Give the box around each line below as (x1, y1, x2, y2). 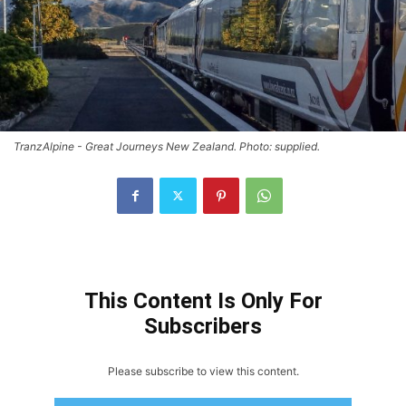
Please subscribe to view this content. (107, 363, 299, 378)
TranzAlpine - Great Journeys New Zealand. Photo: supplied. (14, 139, 320, 153)
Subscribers (144, 313, 262, 339)
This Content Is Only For (83, 287, 323, 314)
